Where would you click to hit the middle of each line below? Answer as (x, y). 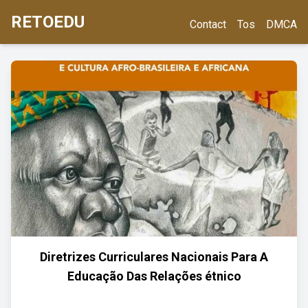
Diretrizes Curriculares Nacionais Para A (154, 257)
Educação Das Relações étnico (154, 276)
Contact (208, 24)
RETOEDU (48, 22)
